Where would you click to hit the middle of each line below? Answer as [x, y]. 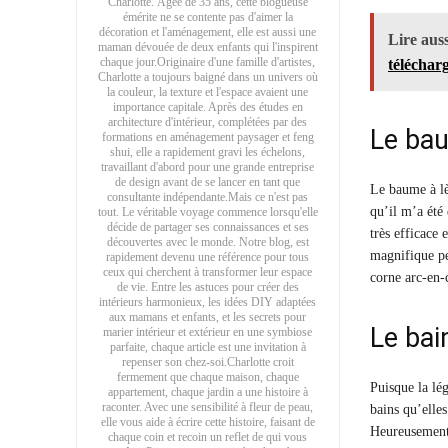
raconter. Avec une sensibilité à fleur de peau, [208, 406]
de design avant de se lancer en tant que [208, 181]
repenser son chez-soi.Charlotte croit [207, 361]
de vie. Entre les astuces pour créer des [207, 286]
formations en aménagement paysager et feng [207, 136]
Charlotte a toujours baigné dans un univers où [208, 76]
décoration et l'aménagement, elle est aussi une [208, 31]
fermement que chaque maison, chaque [207, 376]
